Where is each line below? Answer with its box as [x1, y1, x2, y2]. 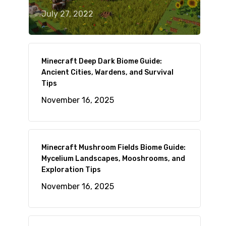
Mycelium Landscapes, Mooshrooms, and [41, 154, 185, 163]
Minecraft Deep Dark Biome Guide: [41, 57, 162, 66]
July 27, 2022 [41, 9, 93, 19]
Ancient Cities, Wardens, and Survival [41, 68, 174, 77]
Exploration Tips [41, 165, 101, 174]
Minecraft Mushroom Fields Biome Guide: [41, 143, 186, 152]
